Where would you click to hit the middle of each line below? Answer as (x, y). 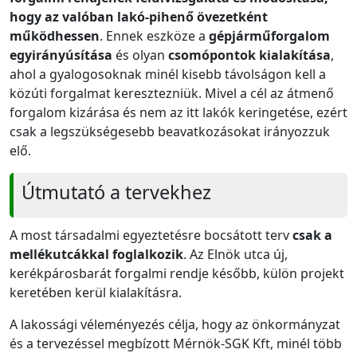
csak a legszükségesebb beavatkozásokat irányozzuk (170, 131)
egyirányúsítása (61, 55)
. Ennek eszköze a (154, 35)
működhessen (55, 35)
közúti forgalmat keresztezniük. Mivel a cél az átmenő (172, 93)
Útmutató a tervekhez (116, 192)
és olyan (140, 55)
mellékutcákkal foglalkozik (96, 254)
